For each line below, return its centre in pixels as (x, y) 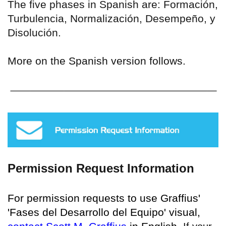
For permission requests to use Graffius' (104, 198)
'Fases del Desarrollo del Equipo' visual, (104, 212)
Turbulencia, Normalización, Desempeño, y (111, 19)
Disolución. (34, 33)
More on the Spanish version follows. (97, 61)
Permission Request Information (101, 168)
